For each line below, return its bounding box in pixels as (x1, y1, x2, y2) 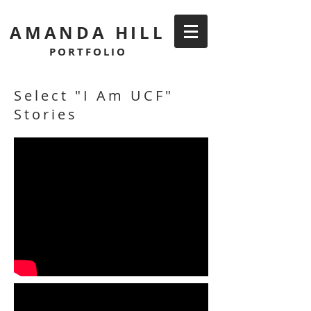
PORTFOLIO (49, 44, 127, 59)
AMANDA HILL (10, 21, 166, 44)
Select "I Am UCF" (14, 86, 174, 105)
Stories (14, 105, 78, 124)
